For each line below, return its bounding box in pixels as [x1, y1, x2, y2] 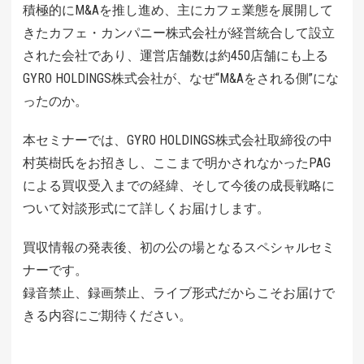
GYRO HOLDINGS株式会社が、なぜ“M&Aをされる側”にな [23, 70, 339, 86]
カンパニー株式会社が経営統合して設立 [101, 24, 335, 41]
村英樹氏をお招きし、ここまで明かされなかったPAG [23, 154, 331, 171]
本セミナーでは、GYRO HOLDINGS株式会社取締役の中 [23, 132, 332, 148]
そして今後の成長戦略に [192, 177, 335, 193]
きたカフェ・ [23, 24, 101, 41]
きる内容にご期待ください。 [23, 307, 192, 323]
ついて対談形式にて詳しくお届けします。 [23, 200, 270, 216]
